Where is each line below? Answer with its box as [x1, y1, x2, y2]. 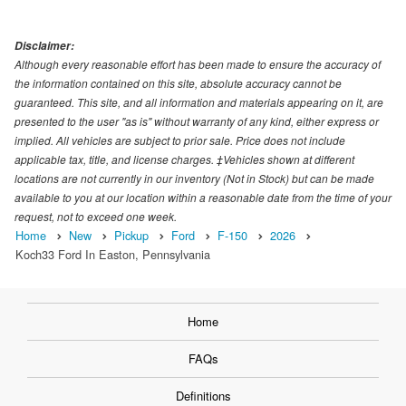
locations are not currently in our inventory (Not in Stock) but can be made [14, 170, 374, 187]
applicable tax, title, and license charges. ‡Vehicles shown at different [14, 151, 354, 168]
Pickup [114, 227, 149, 245]
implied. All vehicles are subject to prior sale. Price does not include [14, 132, 345, 149]
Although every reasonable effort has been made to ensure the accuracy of [14, 56, 381, 72]
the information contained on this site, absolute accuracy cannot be [14, 75, 342, 92]
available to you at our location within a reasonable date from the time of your [14, 189, 391, 206]
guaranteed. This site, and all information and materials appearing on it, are [14, 94, 383, 111]
